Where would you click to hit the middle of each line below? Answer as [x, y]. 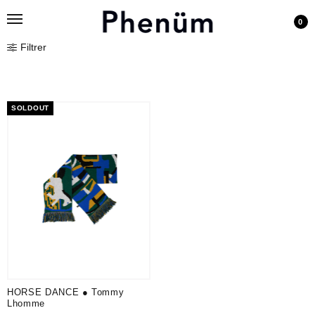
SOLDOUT [30, 108]
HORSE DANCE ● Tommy [66, 292]
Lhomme [26, 303]
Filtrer [33, 47]
